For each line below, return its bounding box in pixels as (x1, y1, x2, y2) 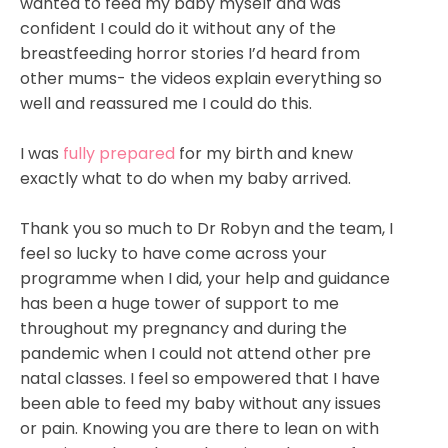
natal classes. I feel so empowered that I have (20, 366, 380, 390)
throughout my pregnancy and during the (20, 316, 347, 340)
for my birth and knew (175, 141, 353, 165)
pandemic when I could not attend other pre (20, 341, 371, 365)
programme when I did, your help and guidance (20, 266, 390, 290)
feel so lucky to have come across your (20, 241, 327, 265)
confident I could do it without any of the (20, 16, 336, 40)
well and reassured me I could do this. (20, 91, 312, 115)
